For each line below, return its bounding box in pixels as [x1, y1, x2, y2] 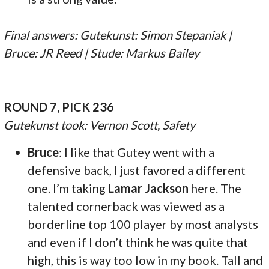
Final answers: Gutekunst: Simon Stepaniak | [4, 27, 232, 42]
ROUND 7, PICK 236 [4, 99, 115, 114]
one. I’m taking [28, 180, 109, 195]
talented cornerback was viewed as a [28, 198, 225, 213]
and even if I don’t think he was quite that [28, 234, 249, 249]
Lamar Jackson [108, 180, 189, 195]
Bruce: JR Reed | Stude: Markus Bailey [4, 45, 200, 60]
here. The [189, 180, 242, 195]
